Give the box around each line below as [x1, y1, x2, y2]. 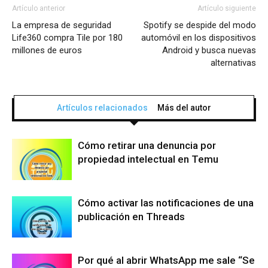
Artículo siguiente [197, 4, 256, 13]
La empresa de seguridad [12, 20, 111, 31]
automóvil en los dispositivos [141, 32, 256, 44]
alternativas [211, 57, 256, 69]
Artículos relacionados [57, 103, 148, 113]
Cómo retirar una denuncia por [78, 139, 216, 152]
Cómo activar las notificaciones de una [78, 197, 254, 209]
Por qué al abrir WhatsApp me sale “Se [78, 254, 255, 267]
